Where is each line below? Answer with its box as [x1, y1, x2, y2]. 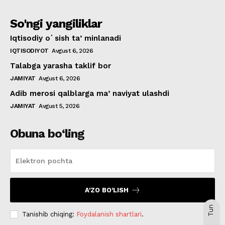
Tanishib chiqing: [22, 210, 76, 218]
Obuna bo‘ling [10, 127, 84, 141]
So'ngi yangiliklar [10, 17, 102, 31]
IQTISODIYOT [10, 47, 49, 55]
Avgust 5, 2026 [39, 102, 79, 110]
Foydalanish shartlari [76, 210, 142, 218]
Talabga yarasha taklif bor [10, 61, 111, 71]
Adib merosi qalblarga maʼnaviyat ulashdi [10, 89, 169, 98]
